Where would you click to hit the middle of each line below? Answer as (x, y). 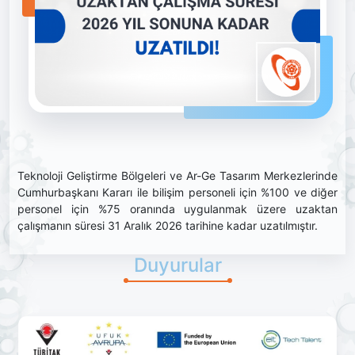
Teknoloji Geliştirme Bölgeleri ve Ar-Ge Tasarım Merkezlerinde (177, 176)
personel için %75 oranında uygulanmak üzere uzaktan (177, 209)
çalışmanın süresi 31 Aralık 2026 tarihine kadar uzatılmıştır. (168, 226)
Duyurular (177, 265)
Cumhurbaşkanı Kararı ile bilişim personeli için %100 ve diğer (177, 193)
